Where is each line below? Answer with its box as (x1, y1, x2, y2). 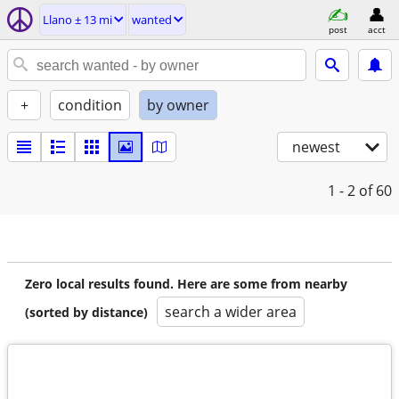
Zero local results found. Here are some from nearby (25, 275, 347, 292)
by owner (147, 95, 209, 115)
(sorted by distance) (25, 304, 148, 321)
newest (292, 137, 340, 157)
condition (58, 95, 122, 115)
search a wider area (165, 302, 297, 322)
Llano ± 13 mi (43, 12, 112, 28)
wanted (132, 12, 172, 28)
